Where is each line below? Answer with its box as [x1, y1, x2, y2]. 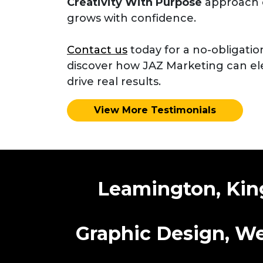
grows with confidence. [67, 12, 196, 25]
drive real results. [67, 75, 161, 89]
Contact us [67, 43, 127, 57]
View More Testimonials [94, 104, 216, 116]
